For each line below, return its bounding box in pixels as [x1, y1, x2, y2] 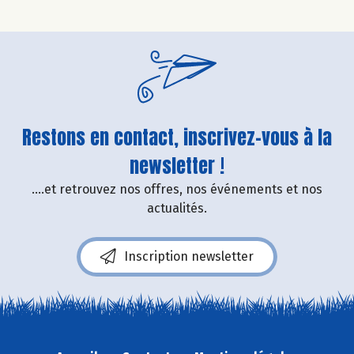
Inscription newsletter [124, 248, 254, 264]
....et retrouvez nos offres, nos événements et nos [32, 181, 322, 197]
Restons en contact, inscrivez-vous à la [22, 122, 332, 152]
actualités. [147, 200, 207, 216]
